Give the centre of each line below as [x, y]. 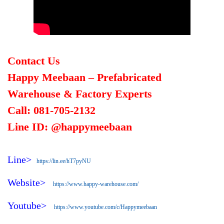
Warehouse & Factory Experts [80, 93]
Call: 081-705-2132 [51, 110]
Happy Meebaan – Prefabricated [84, 77]
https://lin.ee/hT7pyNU [64, 161]
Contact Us [35, 60]
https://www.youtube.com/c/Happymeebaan [105, 207]
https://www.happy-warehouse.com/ [96, 184]
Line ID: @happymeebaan [70, 126]
